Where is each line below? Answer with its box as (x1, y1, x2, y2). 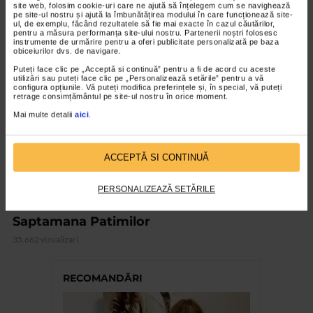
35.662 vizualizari (13, 234, 78, 245)
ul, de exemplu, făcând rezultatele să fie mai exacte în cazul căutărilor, (13, 19, 275, 28)
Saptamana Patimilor (13, 214, 150, 230)
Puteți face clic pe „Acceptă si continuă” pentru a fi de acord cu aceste (13, 64, 275, 73)
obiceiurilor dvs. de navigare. (13, 46, 121, 55)
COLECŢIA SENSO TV (13, 197, 93, 208)
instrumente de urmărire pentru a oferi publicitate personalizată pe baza (13, 37, 279, 46)
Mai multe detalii (13, 110, 75, 119)
